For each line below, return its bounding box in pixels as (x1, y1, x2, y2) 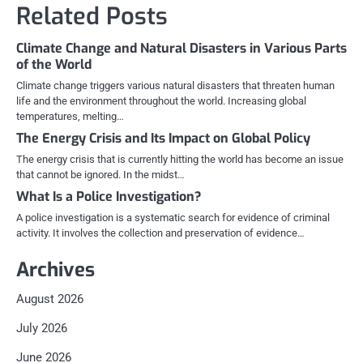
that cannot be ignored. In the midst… (16, 169, 185, 181)
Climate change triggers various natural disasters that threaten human (16, 79, 335, 92)
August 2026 (16, 292, 83, 307)
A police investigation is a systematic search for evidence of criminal (16, 211, 330, 224)
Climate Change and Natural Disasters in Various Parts (16, 40, 347, 58)
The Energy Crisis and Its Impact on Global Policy (16, 130, 310, 147)
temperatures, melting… (16, 110, 124, 123)
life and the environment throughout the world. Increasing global (16, 95, 306, 108)
